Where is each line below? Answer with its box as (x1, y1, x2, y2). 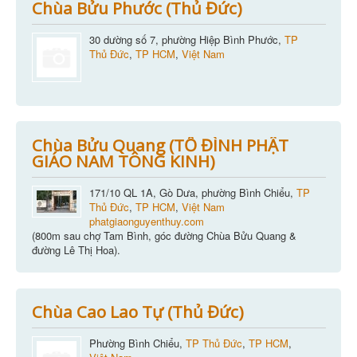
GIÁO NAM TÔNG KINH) (31, 149, 215, 172)
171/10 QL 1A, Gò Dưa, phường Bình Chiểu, (88, 184, 296, 200)
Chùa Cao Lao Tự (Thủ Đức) (31, 300, 244, 324)
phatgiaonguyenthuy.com (88, 213, 204, 229)
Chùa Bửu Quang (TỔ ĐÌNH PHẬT (31, 133, 288, 156)
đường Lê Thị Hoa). (31, 241, 120, 257)
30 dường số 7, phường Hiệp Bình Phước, (88, 32, 284, 48)
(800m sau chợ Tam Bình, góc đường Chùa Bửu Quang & (31, 227, 296, 243)
